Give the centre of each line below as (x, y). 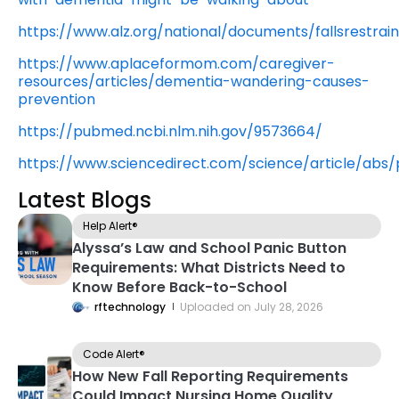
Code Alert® (114, 354)
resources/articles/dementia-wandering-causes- (194, 82)
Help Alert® (111, 226)
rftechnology (130, 306)
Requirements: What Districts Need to (209, 268)
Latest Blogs (85, 200)
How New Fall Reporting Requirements (211, 377)
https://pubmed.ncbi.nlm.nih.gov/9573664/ (170, 132)
